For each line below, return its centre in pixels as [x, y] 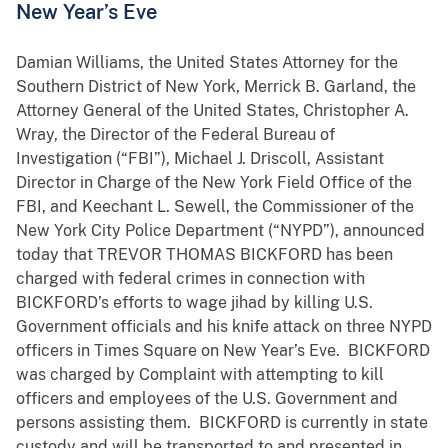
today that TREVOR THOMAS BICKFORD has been [204, 255]
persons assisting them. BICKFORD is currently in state [222, 423]
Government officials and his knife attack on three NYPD [224, 327]
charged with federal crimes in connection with [190, 279]
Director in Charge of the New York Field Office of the [214, 183]
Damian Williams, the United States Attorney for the [207, 63]
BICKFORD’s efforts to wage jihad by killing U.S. [194, 303]
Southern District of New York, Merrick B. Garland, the [216, 87]
